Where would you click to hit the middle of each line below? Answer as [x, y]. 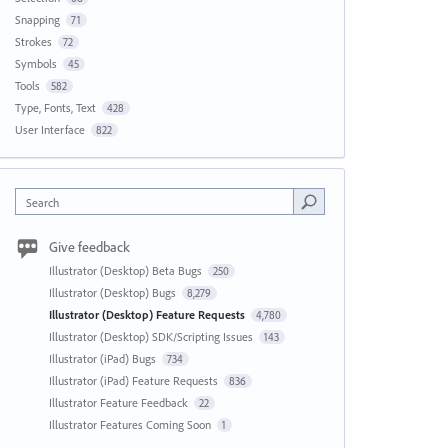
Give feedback [89, 247]
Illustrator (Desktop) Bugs [113, 292]
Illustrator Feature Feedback [119, 402]
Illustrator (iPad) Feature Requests [134, 380]
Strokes [33, 41]
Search [42, 202]
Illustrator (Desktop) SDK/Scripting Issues [152, 336]
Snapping [37, 19]
